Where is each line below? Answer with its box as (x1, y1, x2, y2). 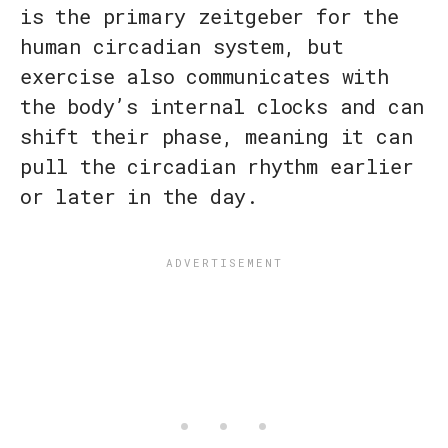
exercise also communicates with (20, 63, 389, 90)
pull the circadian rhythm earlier (20, 153, 414, 180)
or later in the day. (20, 183, 259, 210)
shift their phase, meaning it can (20, 123, 413, 150)
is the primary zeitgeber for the (20, 3, 399, 30)
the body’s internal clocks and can (20, 93, 425, 120)
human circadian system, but (20, 33, 344, 60)
